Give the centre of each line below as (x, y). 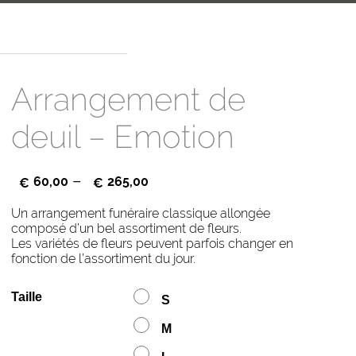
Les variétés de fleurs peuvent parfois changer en (152, 244)
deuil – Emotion (122, 137)
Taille (26, 297)
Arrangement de (128, 99)
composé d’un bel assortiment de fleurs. (126, 229)
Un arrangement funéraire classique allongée (140, 214)
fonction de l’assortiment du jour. (103, 259)
